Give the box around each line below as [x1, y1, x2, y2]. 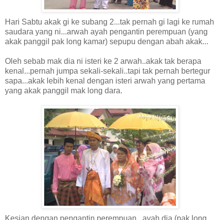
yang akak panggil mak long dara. [5, 86, 122, 95]
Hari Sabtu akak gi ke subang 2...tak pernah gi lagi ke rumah [5, 17, 214, 26]
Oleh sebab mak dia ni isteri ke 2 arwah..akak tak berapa [5, 56, 201, 65]
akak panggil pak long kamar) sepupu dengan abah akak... [5, 37, 208, 46]
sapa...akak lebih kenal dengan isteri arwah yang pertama [5, 76, 205, 85]
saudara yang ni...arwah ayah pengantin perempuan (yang [5, 27, 208, 36]
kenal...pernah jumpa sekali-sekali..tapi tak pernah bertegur [5, 66, 210, 75]
